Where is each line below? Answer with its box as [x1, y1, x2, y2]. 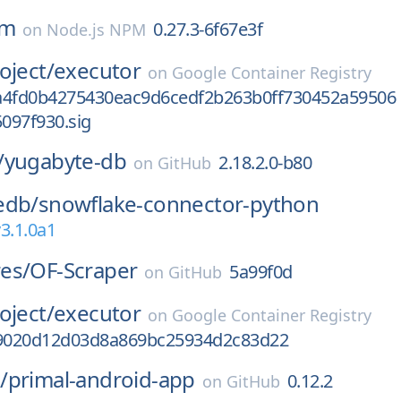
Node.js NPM [47, 19, 147, 40]
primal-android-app [7, 364, 195, 394]
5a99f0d [229, 260, 293, 284]
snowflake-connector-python [38, 189, 320, 218]
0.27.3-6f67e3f [153, 17, 263, 41]
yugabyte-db [4, 146, 127, 175]
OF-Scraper [30, 255, 138, 285]
